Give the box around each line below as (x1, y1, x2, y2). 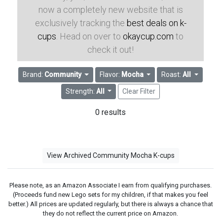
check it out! (87, 44, 134, 55)
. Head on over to (56, 31, 123, 41)
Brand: (22, 71, 44, 79)
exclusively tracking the (35, 18, 127, 28)
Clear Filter (122, 87, 156, 95)
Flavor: (99, 71, 121, 79)
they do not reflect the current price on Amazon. (43, 209, 178, 217)
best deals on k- (126, 18, 186, 28)
